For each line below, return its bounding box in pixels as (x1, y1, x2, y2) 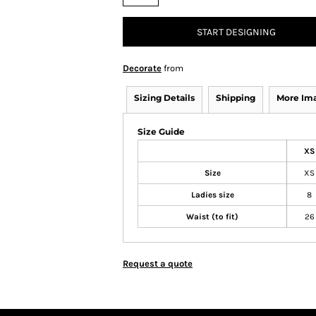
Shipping (216, 92, 255, 103)
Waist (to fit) (186, 212, 238, 221)
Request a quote (123, 258, 193, 269)
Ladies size (190, 190, 234, 200)
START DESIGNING (197, 26, 276, 39)
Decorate (123, 63, 162, 73)
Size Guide (138, 126, 185, 137)
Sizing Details (134, 92, 195, 103)
